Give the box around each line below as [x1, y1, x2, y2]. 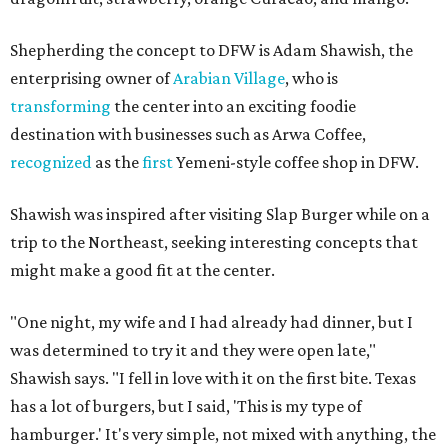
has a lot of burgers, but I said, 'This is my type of [10, 395, 362, 416]
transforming [10, 95, 111, 116]
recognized [10, 151, 92, 172]
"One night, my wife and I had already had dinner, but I [10, 311, 413, 332]
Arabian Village [173, 67, 285, 88]
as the [92, 151, 142, 172]
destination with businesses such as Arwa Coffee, [10, 123, 366, 144]
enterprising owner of [10, 67, 173, 88]
